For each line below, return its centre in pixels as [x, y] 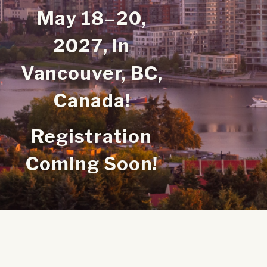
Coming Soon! [92, 164]
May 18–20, [91, 18]
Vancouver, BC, [91, 73]
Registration [92, 136]
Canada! [91, 100]
